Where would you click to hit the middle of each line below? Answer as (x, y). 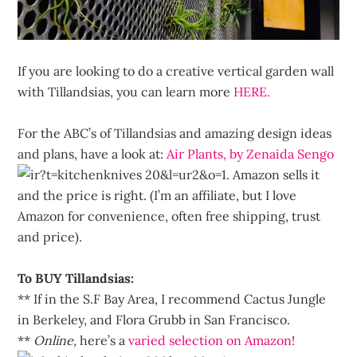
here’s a (103, 341)
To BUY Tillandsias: (76, 279)
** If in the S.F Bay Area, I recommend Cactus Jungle (172, 299)
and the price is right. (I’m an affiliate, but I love (157, 196)
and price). (50, 237)
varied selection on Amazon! (212, 341)
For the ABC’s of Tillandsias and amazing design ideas (175, 133)
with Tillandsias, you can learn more (126, 92)
